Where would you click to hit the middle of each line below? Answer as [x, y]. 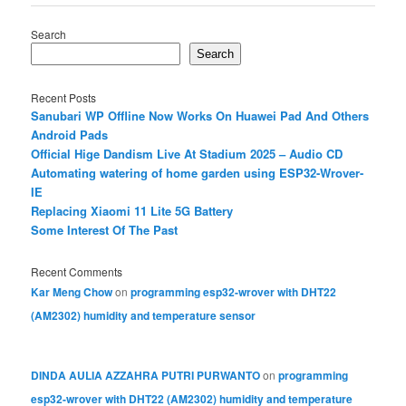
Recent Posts [64, 98]
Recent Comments [77, 272]
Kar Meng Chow [72, 292]
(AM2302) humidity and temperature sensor [144, 316]
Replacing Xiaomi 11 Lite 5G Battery [132, 211]
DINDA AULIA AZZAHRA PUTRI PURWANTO [146, 375]
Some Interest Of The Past [105, 230]
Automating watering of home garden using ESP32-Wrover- [198, 173]
